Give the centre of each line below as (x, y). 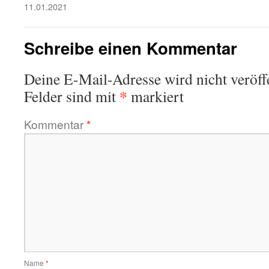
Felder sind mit (72, 96)
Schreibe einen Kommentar (131, 48)
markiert (156, 96)
